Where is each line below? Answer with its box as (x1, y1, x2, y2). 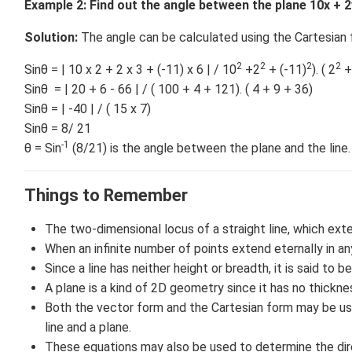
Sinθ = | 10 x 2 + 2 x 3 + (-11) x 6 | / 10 (24, 62, 236, 78)
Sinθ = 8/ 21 (24, 121, 91, 137)
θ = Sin (24, 141, 61, 156)
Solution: (24, 30, 78, 46)
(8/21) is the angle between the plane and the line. (69, 141, 350, 156)
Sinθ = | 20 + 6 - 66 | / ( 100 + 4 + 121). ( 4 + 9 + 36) (24, 82, 313, 97)
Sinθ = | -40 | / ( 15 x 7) (24, 101, 151, 117)
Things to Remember (24, 185, 188, 206)
